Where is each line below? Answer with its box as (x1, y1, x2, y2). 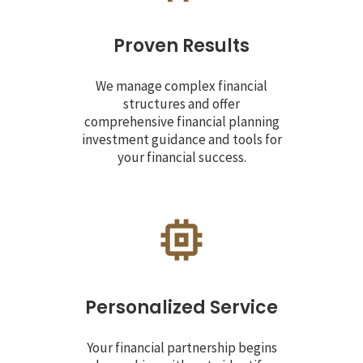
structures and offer (123, 95, 240, 113)
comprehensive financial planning (83, 113, 280, 131)
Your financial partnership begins (86, 338, 277, 357)
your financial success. (117, 148, 246, 167)
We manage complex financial (96, 77, 267, 96)
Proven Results (113, 33, 250, 59)
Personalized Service (85, 294, 278, 320)
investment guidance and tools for (81, 130, 282, 149)
